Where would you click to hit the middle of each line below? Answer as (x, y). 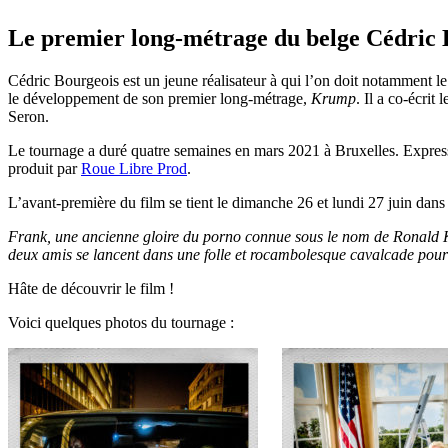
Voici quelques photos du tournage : (121, 323)
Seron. (28, 117)
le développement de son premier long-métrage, (157, 99)
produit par (44, 169)
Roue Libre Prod (134, 169)
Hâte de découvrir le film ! (91, 289)
